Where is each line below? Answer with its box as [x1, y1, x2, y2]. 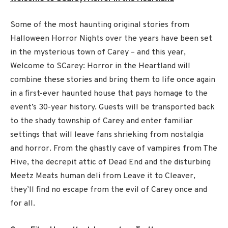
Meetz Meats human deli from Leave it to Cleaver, [10, 171, 195, 182]
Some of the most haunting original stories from [10, 20, 189, 31]
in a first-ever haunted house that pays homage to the [10, 89, 208, 99]
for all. [10, 198, 35, 209]
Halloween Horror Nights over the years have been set [10, 34, 212, 44]
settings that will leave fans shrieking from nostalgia [10, 130, 204, 140]
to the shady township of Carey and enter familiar [10, 116, 193, 127]
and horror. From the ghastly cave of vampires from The [10, 144, 217, 154]
